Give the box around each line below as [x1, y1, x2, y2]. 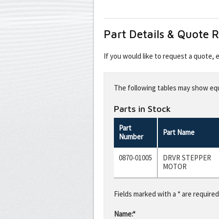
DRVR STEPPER [163, 153, 211, 162]
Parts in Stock [114, 103, 171, 114]
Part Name [163, 127, 195, 137]
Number [119, 131, 143, 141]
